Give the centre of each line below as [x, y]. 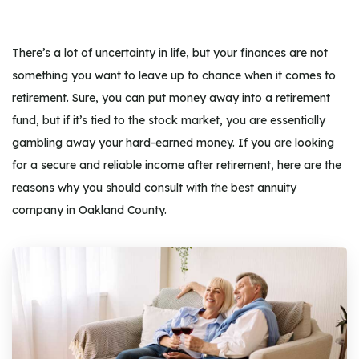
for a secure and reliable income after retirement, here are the [177, 165]
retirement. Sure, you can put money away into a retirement [171, 98]
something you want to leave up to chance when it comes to [174, 75]
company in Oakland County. [89, 210]
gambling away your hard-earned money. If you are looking [173, 143]
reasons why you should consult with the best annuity [154, 188]
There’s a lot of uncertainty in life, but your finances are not [170, 53]
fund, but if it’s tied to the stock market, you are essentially [169, 120]
